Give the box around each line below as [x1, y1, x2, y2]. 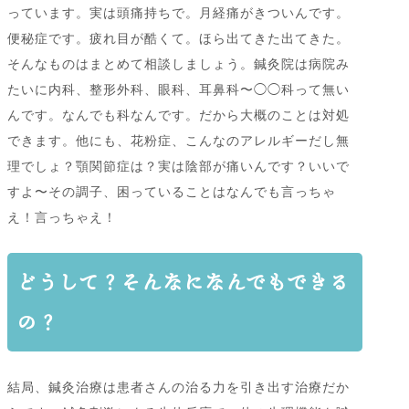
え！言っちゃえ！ [7, 210, 117, 225]
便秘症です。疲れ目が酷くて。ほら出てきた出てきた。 [7, 31, 350, 47]
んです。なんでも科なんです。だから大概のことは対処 [7, 108, 350, 123]
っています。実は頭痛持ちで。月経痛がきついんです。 [7, 5, 350, 21]
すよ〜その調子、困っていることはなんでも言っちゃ [7, 184, 336, 200]
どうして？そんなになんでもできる [16, 267, 350, 298]
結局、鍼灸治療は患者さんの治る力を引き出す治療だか [7, 380, 350, 395]
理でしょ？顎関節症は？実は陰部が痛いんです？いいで [7, 159, 350, 174]
